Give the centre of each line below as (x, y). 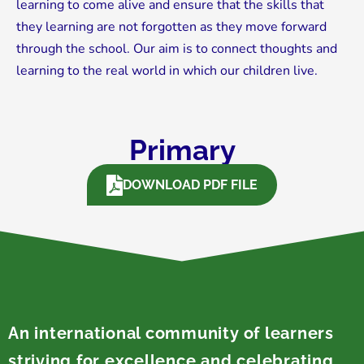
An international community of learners (171, 334)
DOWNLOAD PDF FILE (190, 185)
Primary (182, 150)
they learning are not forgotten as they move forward (171, 27)
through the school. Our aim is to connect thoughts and (177, 49)
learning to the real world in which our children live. (167, 71)
